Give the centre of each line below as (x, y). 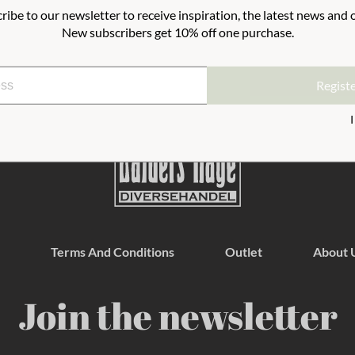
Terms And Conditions (112, 252)
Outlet (243, 252)
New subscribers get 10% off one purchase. (177, 32)
